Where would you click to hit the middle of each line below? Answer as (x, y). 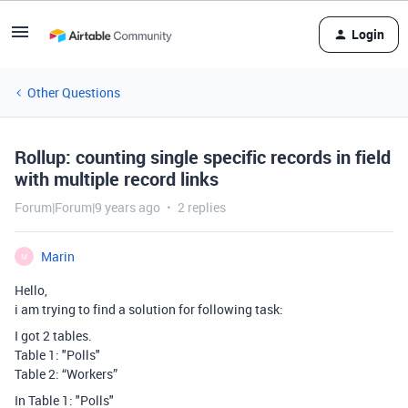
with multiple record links (117, 179)
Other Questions (74, 92)
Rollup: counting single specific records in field (203, 157)
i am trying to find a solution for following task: (149, 309)
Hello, (31, 290)
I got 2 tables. (53, 336)
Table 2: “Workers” (66, 374)
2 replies (202, 207)
